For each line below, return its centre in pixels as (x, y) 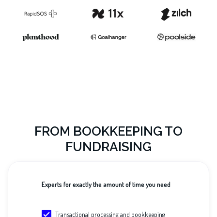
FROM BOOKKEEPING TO (108, 132)
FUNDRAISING (108, 147)
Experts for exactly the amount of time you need (106, 185)
